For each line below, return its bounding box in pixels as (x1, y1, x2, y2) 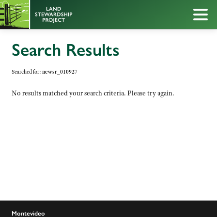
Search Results (12, 39, 120, 60)
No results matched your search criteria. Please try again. (12, 88, 174, 97)
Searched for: (12, 68, 42, 75)
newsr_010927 (42, 68, 77, 75)
